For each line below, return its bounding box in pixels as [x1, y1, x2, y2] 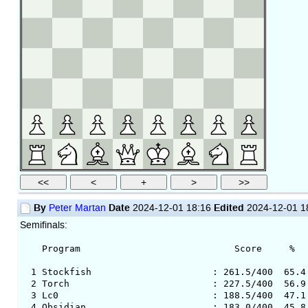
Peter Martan [48, 201, 106, 214]
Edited [213, 201, 244, 214]
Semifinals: [19, 219, 67, 231]
